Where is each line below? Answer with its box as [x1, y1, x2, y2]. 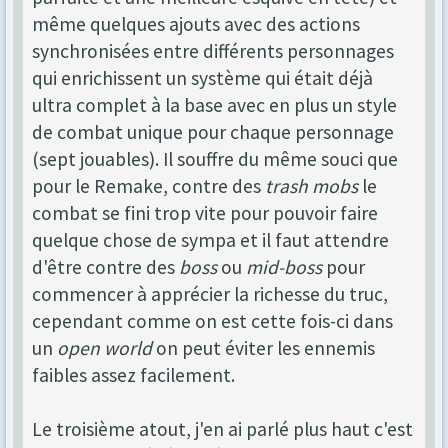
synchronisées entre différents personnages [32, 39, 394, 63]
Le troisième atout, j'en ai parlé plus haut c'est [32, 417, 413, 441]
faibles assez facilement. [32, 363, 235, 387]
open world [57, 336, 152, 360]
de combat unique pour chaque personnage [32, 120, 394, 144]
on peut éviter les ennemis [152, 336, 375, 360]
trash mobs [265, 174, 358, 198]
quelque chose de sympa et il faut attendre [32, 228, 389, 252]
